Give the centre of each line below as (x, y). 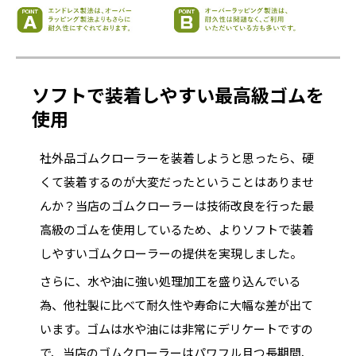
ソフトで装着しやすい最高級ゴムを (178, 94)
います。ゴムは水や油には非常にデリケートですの (176, 328)
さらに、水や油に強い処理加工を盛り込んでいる (170, 281)
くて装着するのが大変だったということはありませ (177, 181)
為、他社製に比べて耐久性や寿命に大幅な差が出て (176, 304)
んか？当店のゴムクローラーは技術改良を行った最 (177, 205)
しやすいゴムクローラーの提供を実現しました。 (171, 253)
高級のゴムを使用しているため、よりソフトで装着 (177, 229)
